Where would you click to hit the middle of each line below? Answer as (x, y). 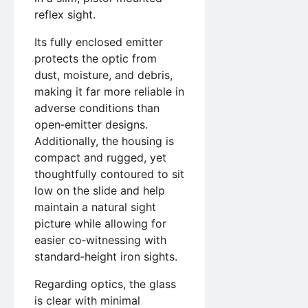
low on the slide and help (100, 190)
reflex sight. (65, 14)
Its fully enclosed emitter (99, 42)
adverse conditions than (97, 108)
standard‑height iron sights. (106, 256)
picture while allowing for (100, 223)
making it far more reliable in (109, 91)
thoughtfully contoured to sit (109, 174)
